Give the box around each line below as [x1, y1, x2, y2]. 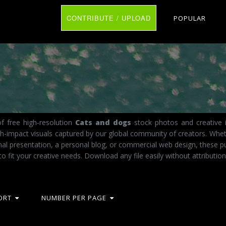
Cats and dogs [75, 117, 132, 127]
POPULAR [174, 14, 206, 23]
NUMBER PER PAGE [41, 193, 106, 202]
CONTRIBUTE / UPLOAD [67, 13, 151, 23]
